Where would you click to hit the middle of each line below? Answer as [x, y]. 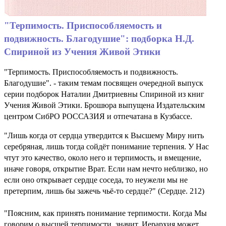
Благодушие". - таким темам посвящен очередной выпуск [104, 83]
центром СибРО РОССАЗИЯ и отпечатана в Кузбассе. [98, 116]
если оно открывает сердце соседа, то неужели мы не [96, 180]
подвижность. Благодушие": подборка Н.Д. [99, 38]
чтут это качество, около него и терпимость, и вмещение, [103, 157]
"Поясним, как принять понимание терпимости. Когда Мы [105, 213]
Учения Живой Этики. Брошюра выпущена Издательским [104, 105]
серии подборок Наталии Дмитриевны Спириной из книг [104, 94]
